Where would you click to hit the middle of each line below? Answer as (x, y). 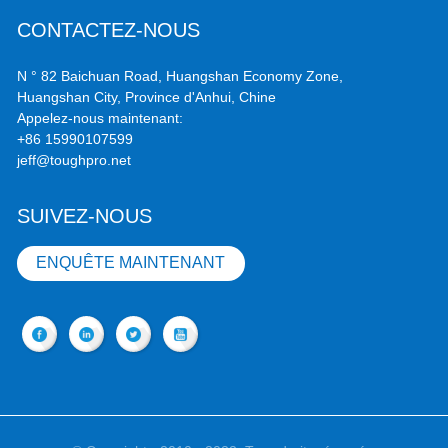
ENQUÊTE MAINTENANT (131, 263)
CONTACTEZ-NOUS (109, 30)
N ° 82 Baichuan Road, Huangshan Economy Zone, (180, 75)
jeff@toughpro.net (74, 159)
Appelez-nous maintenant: (100, 117)
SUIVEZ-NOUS (85, 215)
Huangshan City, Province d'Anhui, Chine (147, 96)
